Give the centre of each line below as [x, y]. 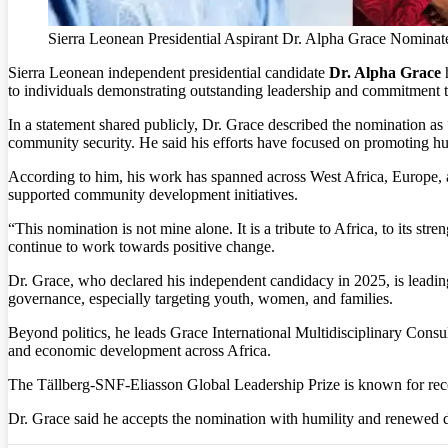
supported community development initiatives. [153, 194]
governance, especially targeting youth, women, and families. [200, 298]
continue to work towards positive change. [141, 246]
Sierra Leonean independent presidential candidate [168, 72]
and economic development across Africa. [139, 350]
